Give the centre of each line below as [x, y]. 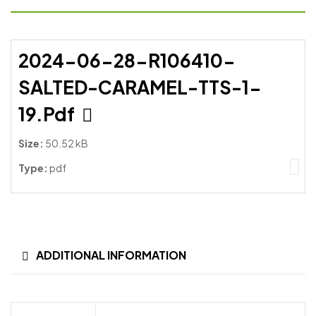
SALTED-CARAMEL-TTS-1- [140, 87]
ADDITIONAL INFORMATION [111, 255]
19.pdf [48, 114]
